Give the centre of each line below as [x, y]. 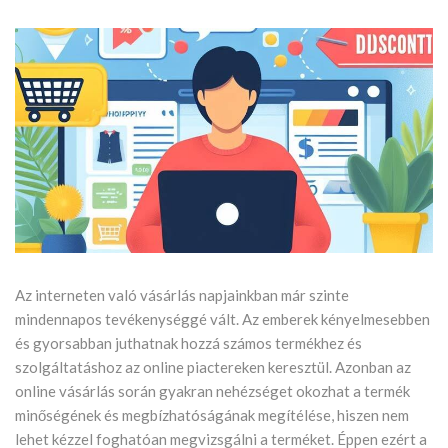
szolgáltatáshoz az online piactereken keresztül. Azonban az [213, 367]
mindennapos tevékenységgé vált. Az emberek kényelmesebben [222, 319]
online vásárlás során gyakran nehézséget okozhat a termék [212, 391]
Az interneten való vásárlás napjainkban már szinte [182, 295]
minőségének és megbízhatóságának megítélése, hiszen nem [212, 415]
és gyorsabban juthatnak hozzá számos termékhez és [188, 343]
